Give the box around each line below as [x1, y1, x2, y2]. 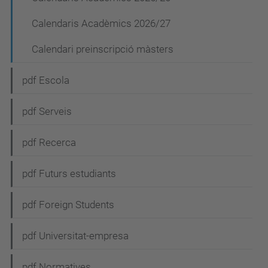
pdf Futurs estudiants [22, 167, 116, 179]
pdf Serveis [22, 105, 72, 117]
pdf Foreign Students [22, 199, 114, 211]
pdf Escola [22, 74, 69, 86]
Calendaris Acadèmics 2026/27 [32, 17, 170, 29]
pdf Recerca [22, 136, 76, 148]
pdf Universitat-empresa [22, 230, 129, 242]
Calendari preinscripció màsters [32, 43, 173, 55]
